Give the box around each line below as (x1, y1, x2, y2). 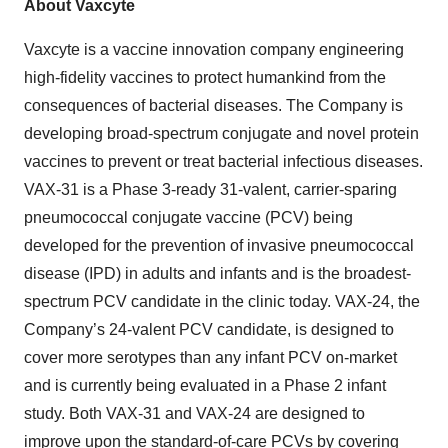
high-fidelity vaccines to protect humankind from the (24, 69, 386, 86)
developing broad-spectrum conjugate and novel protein (24, 125, 419, 142)
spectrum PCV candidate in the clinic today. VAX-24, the (24, 293, 420, 310)
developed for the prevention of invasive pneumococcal (24, 237, 414, 254)
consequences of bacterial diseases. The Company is (24, 97, 403, 114)
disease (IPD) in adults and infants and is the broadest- (24, 265, 411, 282)
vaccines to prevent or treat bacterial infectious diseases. (24, 153, 423, 170)
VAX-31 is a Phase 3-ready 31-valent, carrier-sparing (24, 181, 397, 198)
